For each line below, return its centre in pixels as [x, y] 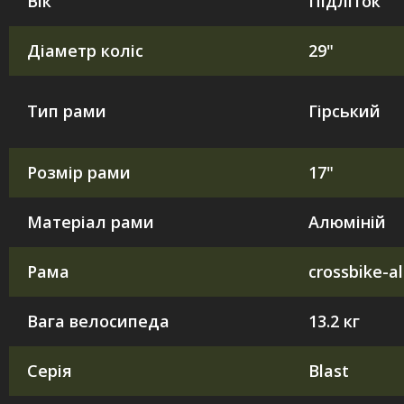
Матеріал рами [91, 221]
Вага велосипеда [98, 321]
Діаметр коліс [85, 50]
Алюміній [347, 221]
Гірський [344, 110]
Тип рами [67, 110]
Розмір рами [79, 172]
